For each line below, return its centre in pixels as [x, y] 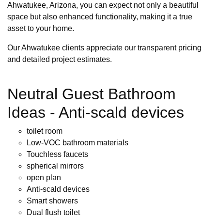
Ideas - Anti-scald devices [96, 113]
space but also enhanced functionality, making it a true [100, 17]
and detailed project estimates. [60, 60]
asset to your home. [41, 29]
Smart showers [52, 201]
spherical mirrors [55, 166]
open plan [44, 178]
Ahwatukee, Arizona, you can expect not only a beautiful [103, 5]
